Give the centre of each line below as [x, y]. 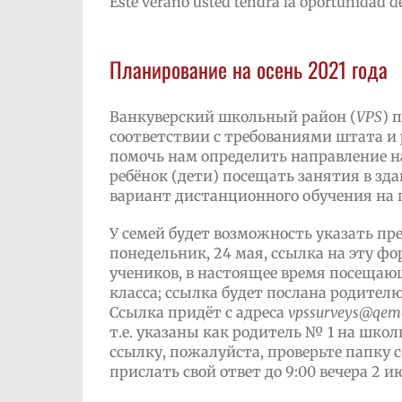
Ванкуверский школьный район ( [232, 116]
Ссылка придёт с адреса [198, 312]
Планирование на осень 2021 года [248, 70]
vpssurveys [323, 312]
